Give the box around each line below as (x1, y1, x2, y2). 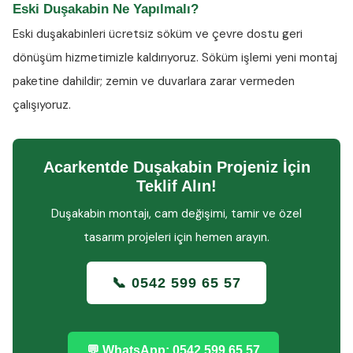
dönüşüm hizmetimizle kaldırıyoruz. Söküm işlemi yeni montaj (13, 50, 337, 65)
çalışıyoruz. (13, 97, 71, 113)
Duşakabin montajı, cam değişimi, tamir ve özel (51, 206, 302, 221)
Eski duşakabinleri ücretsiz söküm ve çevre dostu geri (13, 26, 303, 42)
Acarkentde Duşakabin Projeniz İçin (43, 158, 310, 176)
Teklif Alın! (136, 177, 217, 195)
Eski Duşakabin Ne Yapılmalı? (13, 2, 199, 17)
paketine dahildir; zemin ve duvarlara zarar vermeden (13, 73, 295, 89)
